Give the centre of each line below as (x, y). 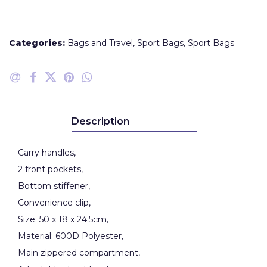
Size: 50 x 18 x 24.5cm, (63, 219)
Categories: (37, 43)
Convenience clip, (54, 203)
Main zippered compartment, (79, 253)
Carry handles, (47, 153)
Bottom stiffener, (54, 186)
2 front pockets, (50, 169)
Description (100, 121)
